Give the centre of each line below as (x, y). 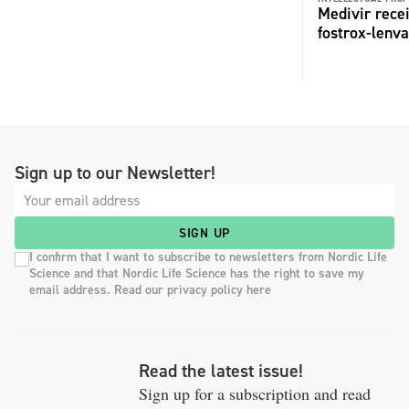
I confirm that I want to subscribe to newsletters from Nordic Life (208, 257)
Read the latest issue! (221, 371)
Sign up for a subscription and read (255, 393)
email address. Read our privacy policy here (150, 290)
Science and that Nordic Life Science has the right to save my (197, 273)
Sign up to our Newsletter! (115, 173)
